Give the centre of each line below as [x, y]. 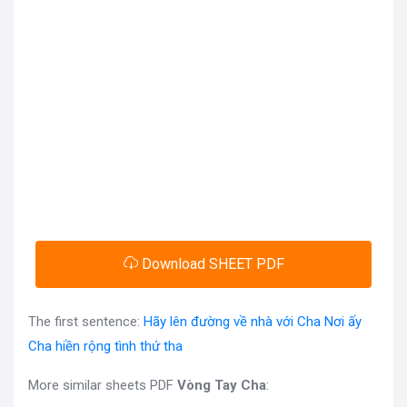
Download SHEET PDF [211, 263]
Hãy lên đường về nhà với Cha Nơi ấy [253, 321]
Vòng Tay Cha [222, 385]
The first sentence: [86, 321]
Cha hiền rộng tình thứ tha [105, 346]
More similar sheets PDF [103, 385]
